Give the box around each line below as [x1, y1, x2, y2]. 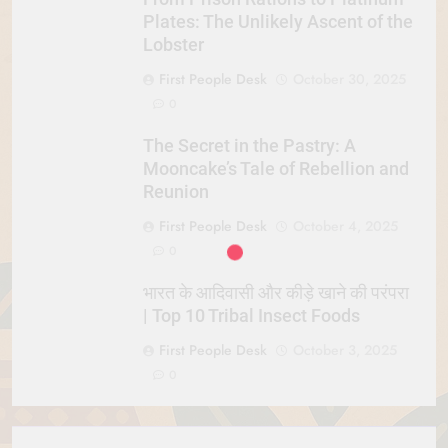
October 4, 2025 [293, 215, 398, 236]
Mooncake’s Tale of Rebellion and [143, 158, 409, 179]
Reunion [143, 181, 209, 202]
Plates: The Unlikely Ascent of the [143, 11, 413, 32]
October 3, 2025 [293, 339, 397, 360]
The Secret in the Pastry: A [143, 135, 356, 156]
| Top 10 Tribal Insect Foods [143, 305, 360, 326]
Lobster [143, 34, 204, 55]
